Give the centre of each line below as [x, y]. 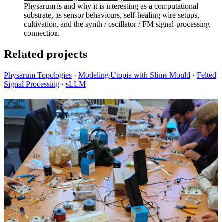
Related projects [46, 54]
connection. [42, 33]
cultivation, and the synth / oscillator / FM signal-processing [117, 24]
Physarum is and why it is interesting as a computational [111, 6]
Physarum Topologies [38, 75]
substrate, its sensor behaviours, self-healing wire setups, [111, 15]
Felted [206, 75]
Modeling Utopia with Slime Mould [134, 75]
